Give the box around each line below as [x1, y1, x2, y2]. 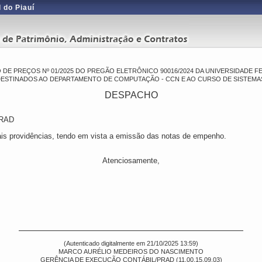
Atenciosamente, [102, 156, 160, 165]
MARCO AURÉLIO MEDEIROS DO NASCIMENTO [58, 248, 204, 255]
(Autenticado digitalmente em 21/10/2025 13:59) [64, 240, 198, 247]
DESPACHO [104, 90, 158, 100]
